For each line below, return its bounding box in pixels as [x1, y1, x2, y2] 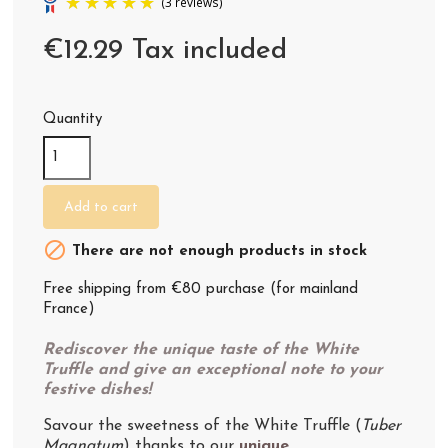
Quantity [43, 111, 103, 127]
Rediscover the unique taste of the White [43, 341, 360, 358]
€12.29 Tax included [43, 36, 288, 65]
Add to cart [64, 199, 139, 215]
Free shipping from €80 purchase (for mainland [43, 281, 359, 297]
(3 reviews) [188, 151, 262, 171]
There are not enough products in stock [67, 243, 368, 259]
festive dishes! [43, 381, 152, 398]
